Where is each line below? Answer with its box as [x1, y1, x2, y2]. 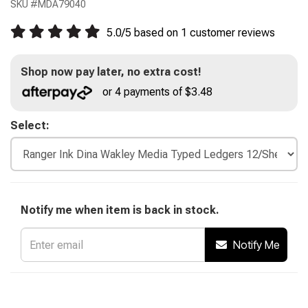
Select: [10, 119, 49, 132]
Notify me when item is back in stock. [21, 203, 219, 217]
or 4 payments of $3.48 [102, 85, 213, 98]
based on [131, 26, 181, 39]
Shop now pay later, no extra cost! [21, 65, 201, 78]
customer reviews [187, 26, 275, 39]
